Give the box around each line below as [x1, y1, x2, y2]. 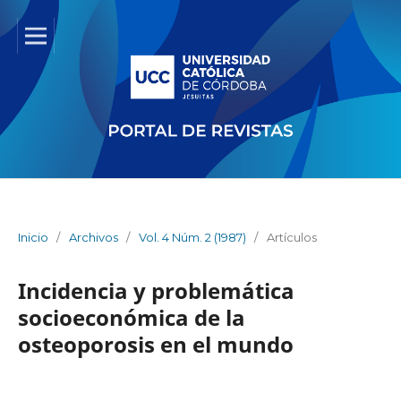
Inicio [17, 229, 48, 244]
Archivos [68, 229, 118, 244]
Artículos [266, 229, 317, 244]
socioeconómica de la [17, 302, 245, 332]
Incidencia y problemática [17, 275, 294, 305]
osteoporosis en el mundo [17, 328, 294, 359]
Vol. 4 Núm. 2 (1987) [138, 229, 246, 244]
